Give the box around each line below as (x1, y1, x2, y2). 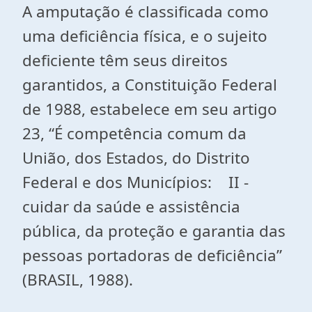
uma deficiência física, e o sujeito (22, 25, 267, 47)
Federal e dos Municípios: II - (22, 171, 253, 193)
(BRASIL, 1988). (22, 269, 133, 290)
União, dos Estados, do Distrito (22, 147, 250, 169)
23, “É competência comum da (22, 123, 247, 144)
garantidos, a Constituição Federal (22, 74, 277, 95)
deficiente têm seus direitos (22, 49, 228, 71)
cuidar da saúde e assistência (22, 196, 240, 217)
